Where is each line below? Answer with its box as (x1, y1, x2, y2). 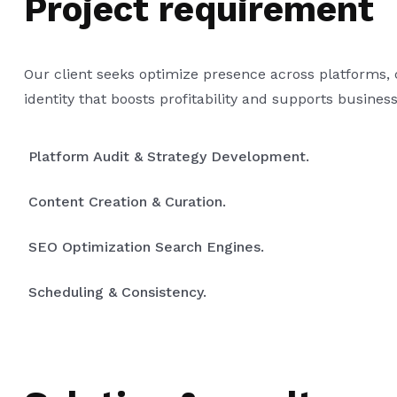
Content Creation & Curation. (28, 193, 226, 211)
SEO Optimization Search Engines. (28, 238, 264, 256)
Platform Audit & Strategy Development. (28, 148, 309, 166)
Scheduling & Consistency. (28, 284, 206, 301)
